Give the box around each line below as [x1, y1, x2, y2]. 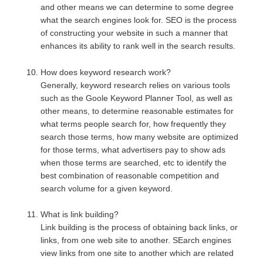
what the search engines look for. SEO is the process [41, 15, 237, 25]
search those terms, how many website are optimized [41, 131, 239, 141]
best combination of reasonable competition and [41, 170, 220, 180]
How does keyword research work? [41, 67, 171, 77]
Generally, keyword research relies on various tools [41, 80, 231, 90]
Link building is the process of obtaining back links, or [41, 222, 238, 232]
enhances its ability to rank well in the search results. [41, 41, 236, 50]
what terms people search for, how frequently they [41, 119, 227, 129]
